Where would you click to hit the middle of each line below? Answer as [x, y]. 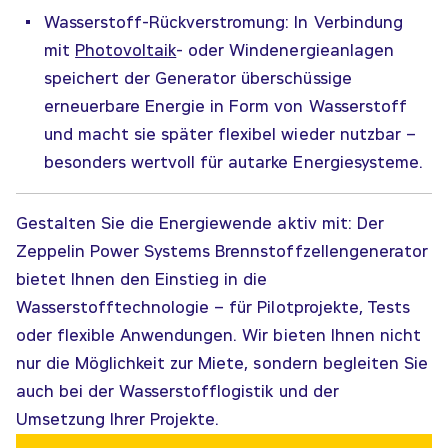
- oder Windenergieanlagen [285, 50]
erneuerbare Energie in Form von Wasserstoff [225, 106]
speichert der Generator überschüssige [198, 78]
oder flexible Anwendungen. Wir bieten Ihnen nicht [218, 335]
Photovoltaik [126, 50]
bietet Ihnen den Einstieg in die [142, 279]
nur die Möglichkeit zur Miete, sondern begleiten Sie [222, 363]
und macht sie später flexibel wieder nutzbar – [230, 134]
